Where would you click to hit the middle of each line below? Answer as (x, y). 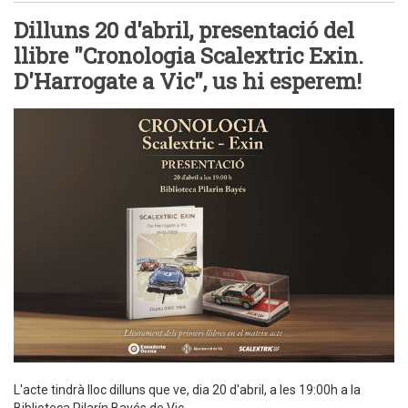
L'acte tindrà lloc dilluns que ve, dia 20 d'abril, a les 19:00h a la (187, 389)
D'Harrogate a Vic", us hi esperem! (188, 82)
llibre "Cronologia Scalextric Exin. (189, 56)
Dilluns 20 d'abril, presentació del (184, 31)
